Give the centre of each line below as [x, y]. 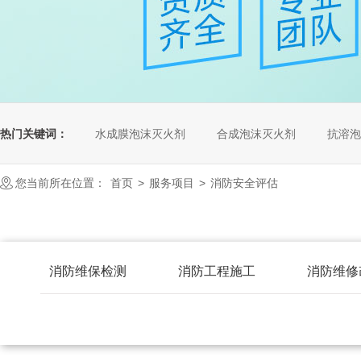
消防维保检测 [88, 271]
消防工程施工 [217, 271]
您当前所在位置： [60, 183]
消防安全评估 [244, 183]
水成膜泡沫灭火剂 [140, 134]
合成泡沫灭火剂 [256, 134]
